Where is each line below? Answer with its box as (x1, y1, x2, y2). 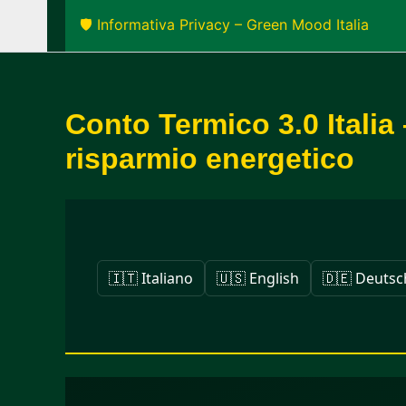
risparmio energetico (65, 142, 354, 175)
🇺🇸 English (216, 267, 299, 288)
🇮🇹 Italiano (108, 267, 193, 288)
